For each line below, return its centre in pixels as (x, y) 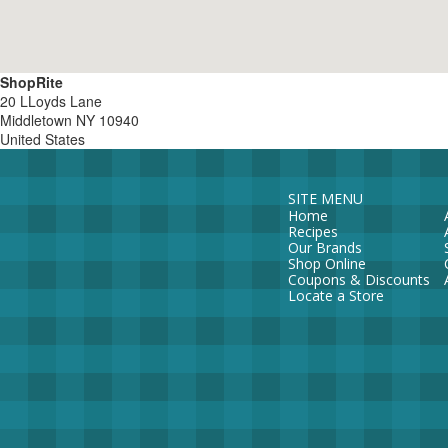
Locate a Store (335, 295)
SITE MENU (325, 198)
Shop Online (326, 263)
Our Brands (324, 247)
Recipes (312, 231)
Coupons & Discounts (358, 279)
